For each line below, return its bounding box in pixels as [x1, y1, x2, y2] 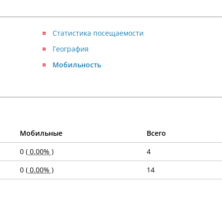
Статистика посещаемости [53, 28, 144, 38]
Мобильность [53, 60, 101, 69]
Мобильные [20, 128, 62, 138]
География [53, 44, 89, 54]
